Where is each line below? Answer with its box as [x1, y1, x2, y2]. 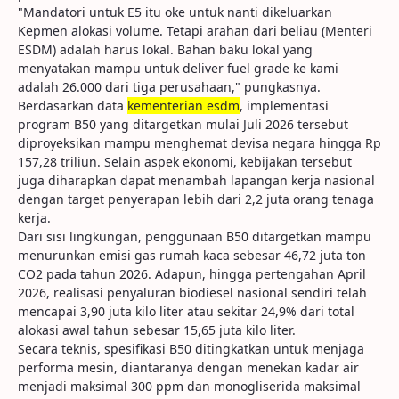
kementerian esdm [127, 97, 240, 114]
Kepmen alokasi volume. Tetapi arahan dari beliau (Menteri [18, 22, 372, 39]
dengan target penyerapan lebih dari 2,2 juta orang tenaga [18, 191, 374, 208]
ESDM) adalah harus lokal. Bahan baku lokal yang [18, 41, 313, 58]
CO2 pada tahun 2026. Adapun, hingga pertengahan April [18, 265, 366, 282]
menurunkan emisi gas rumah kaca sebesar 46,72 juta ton [18, 247, 366, 264]
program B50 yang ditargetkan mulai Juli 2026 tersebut [18, 116, 348, 133]
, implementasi [240, 97, 329, 114]
